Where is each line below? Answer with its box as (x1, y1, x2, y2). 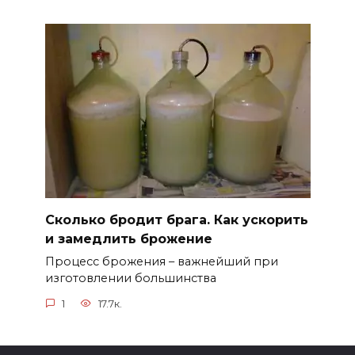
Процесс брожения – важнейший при (44, 254, 278, 269)
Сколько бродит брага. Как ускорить (44, 212, 308, 227)
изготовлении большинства (44, 271, 216, 286)
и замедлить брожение (44, 231, 212, 246)
